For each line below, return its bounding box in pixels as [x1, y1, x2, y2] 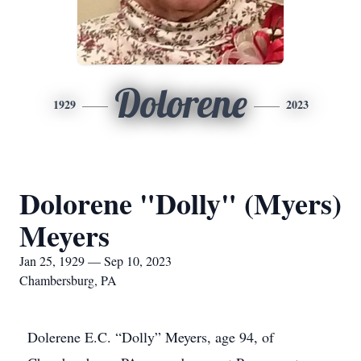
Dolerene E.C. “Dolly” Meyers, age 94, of [27, 327, 274, 346]
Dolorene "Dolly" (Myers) [19, 182, 342, 224]
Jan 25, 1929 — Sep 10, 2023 [19, 252, 172, 269]
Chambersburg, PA [19, 272, 117, 288]
